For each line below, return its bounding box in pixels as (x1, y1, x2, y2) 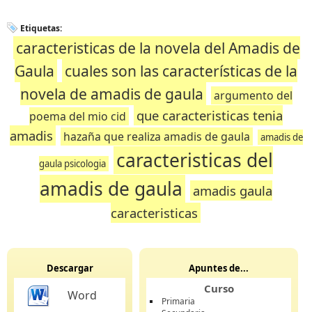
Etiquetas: (20, 22, 62, 34)
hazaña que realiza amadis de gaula (63, 129, 250, 144)
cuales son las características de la (65, 61, 297, 81)
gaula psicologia (39, 157, 106, 170)
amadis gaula (193, 182, 272, 199)
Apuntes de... (189, 262, 249, 274)
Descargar (46, 262, 93, 274)
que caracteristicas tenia (136, 107, 283, 124)
